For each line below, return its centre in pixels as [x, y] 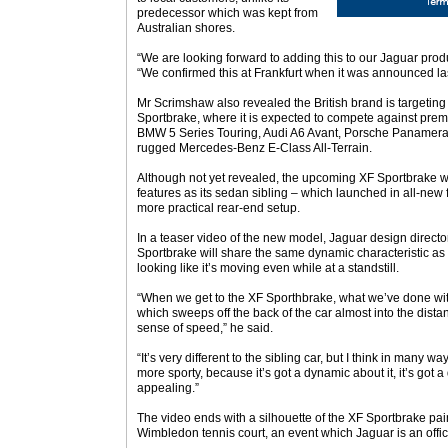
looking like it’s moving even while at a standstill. [268, 268]
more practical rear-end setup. [218, 208]
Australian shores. [186, 28]
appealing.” [168, 388]
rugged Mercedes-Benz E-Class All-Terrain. [254, 148]
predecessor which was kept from [227, 13]
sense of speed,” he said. [205, 328]
